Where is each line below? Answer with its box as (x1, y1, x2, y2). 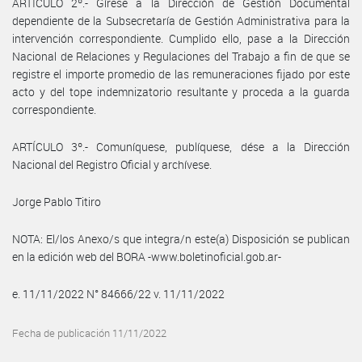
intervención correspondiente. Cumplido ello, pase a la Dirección (12, 30, 350, 46)
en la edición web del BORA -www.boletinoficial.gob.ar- (12, 248, 281, 264)
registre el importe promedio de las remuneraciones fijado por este (12, 65, 350, 82)
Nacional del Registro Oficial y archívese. (12, 156, 212, 172)
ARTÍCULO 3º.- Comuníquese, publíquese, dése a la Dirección (12, 138, 350, 154)
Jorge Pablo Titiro (12, 193, 101, 209)
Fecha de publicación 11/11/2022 (12, 326, 166, 340)
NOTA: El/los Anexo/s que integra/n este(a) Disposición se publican (12, 230, 350, 246)
